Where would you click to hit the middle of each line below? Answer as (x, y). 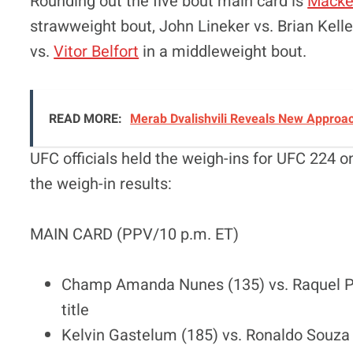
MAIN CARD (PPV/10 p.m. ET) (135, 234)
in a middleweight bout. (223, 51)
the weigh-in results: (101, 184)
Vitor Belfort (97, 51)
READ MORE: (86, 119)
